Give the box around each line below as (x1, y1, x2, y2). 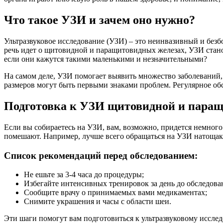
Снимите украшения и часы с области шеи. (24, 197, 171, 206)
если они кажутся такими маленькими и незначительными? (4, 54, 207, 63)
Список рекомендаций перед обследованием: (4, 150, 198, 161)
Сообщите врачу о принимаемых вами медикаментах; (24, 188, 207, 197)
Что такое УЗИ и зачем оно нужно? (4, 13, 195, 27)
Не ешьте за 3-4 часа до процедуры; (24, 170, 144, 179)
